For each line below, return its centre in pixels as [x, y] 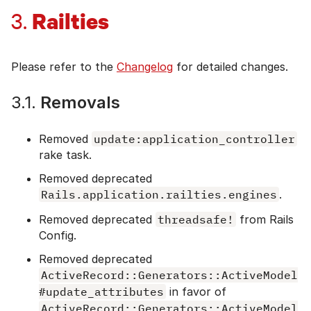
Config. [58, 235]
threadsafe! [196, 219]
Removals [78, 102]
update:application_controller [194, 138]
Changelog [145, 66]
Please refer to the [64, 66]
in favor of [196, 291]
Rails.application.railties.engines [159, 194]
